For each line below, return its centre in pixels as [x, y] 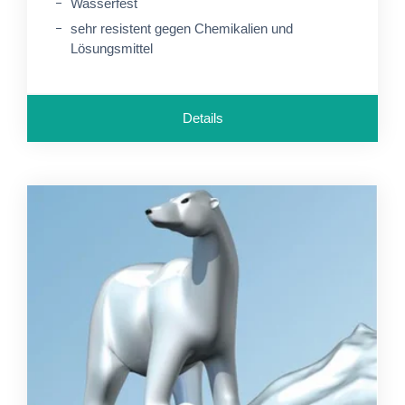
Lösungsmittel [112, 48]
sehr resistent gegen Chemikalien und [182, 28]
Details [202, 118]
